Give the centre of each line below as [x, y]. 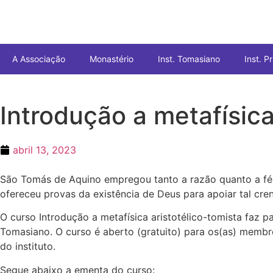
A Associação [39, 59]
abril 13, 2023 [44, 150]
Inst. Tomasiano [189, 59]
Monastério [112, 59]
